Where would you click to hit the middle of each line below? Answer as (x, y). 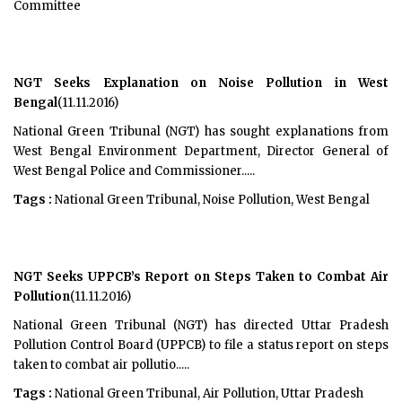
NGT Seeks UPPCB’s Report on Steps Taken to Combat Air (201, 277)
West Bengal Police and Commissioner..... (134, 171)
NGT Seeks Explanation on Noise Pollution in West (201, 83)
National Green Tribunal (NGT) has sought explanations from (201, 131)
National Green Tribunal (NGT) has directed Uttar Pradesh (201, 325)
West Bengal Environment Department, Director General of (201, 151)
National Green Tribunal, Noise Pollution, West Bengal (211, 200)
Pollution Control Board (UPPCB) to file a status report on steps (201, 345)
